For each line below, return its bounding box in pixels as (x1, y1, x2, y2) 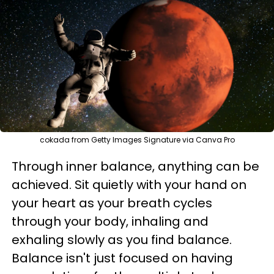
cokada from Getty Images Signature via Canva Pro (39, 134, 235, 145)
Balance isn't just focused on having (12, 249, 233, 267)
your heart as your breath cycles (12, 194, 212, 212)
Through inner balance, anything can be (12, 157, 259, 175)
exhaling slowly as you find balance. (12, 231, 232, 248)
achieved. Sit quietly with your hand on (12, 176, 246, 193)
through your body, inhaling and (12, 212, 209, 230)
